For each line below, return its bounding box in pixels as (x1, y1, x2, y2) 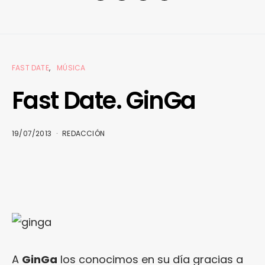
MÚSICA (57, 63, 86, 73)
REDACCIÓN (62, 128, 105, 139)
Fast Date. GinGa (12, 84, 196, 118)
